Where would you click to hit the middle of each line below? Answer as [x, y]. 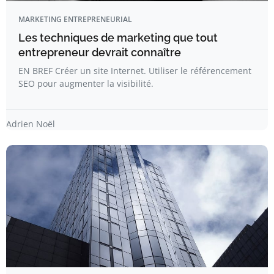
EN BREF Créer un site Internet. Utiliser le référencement [135, 71]
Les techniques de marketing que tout [118, 38]
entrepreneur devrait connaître [100, 52]
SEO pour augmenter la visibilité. [86, 83]
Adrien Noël [31, 124]
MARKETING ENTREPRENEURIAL [75, 19]
